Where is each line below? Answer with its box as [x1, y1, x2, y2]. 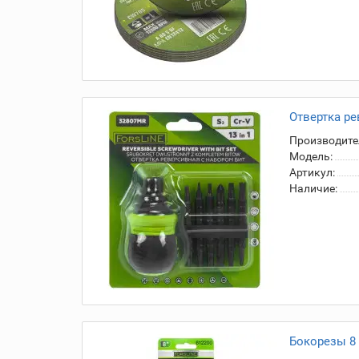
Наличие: [289, 182, 337, 195]
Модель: [289, 150, 333, 163]
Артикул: [289, 166, 335, 179]
